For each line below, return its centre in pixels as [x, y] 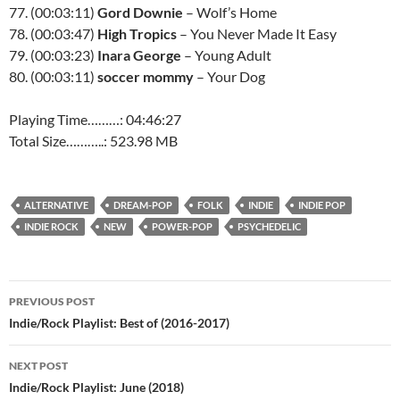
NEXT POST [38, 366]
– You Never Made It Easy [257, 33]
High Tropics [137, 33]
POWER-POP [182, 226]
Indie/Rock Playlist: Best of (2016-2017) [119, 323]
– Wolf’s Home [230, 12]
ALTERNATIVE [56, 205]
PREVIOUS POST [52, 301]
